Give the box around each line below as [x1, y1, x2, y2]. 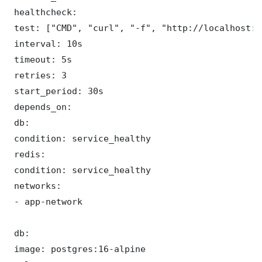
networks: [9, 181, 61, 191]
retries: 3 [9, 70, 67, 81]
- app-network [9, 196, 82, 207]
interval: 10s [9, 39, 82, 49]
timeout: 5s [9, 54, 72, 65]
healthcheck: [9, 7, 77, 18]
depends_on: [9, 102, 72, 112]
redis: [9, 149, 46, 160]
